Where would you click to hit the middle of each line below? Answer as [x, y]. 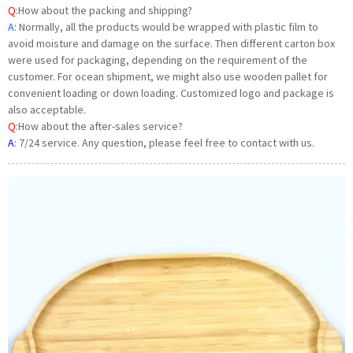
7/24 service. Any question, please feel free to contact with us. [167, 142]
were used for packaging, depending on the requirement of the [158, 59]
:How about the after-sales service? [99, 126]
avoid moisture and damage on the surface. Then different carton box [171, 43]
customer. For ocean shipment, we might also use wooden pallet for [168, 76]
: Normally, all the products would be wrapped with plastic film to [166, 26]
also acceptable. [47, 109]
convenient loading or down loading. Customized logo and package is [171, 93]
